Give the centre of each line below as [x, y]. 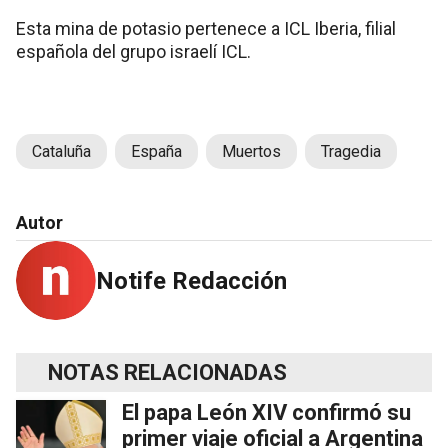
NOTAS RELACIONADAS [167, 372]
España [156, 151]
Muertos [251, 151]
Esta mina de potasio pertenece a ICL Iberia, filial [206, 28]
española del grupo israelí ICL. [133, 51]
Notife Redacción [191, 280]
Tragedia [351, 151]
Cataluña [61, 151]
